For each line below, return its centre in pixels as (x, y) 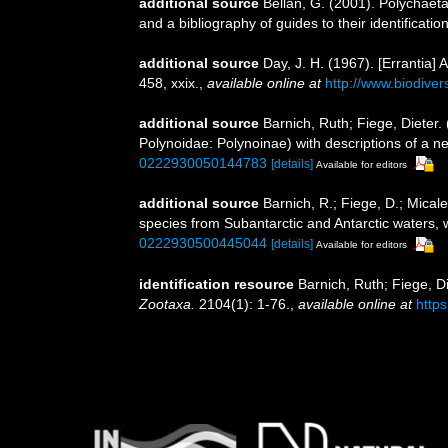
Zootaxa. (167, 304)
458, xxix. (169, 82)
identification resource (216, 284)
